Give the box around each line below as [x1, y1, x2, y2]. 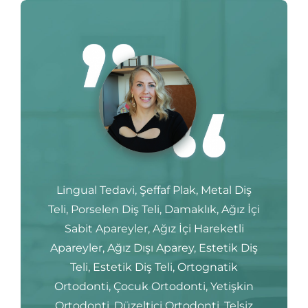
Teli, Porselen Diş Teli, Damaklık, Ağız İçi [48, 202, 260, 216]
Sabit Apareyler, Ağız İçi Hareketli [64, 221, 244, 235]
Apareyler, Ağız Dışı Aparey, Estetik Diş [50, 241, 258, 254]
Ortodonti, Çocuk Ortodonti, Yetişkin [54, 279, 254, 293]
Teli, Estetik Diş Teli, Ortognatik [70, 260, 238, 274]
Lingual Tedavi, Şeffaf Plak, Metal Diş [56, 183, 252, 197]
